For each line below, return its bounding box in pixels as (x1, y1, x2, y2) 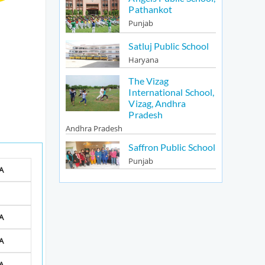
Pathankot (128, 3, 173, 15)
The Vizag (128, 75, 169, 86)
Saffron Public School (128, 141, 216, 153)
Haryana (128, 54, 159, 66)
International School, (128, 86, 215, 98)
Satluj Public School (128, 40, 209, 52)
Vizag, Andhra (128, 97, 186, 109)
